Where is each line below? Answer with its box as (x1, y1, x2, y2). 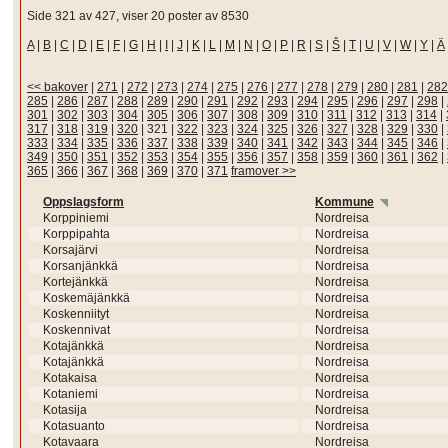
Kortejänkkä (43, 275, 108, 289)
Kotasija (43, 403, 87, 417)
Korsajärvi (43, 243, 98, 257)
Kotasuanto (43, 419, 105, 433)
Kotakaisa (43, 371, 97, 385)
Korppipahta (43, 227, 110, 241)
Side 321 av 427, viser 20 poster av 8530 (27, 9, 249, 23)
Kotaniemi (43, 387, 98, 401)
